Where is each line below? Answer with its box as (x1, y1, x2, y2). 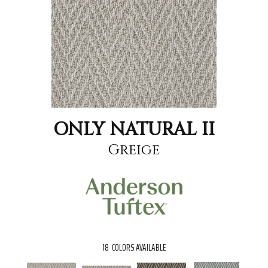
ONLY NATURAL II (53, 117, 215, 142)
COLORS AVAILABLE (112, 240, 166, 255)
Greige (108, 140, 160, 160)
